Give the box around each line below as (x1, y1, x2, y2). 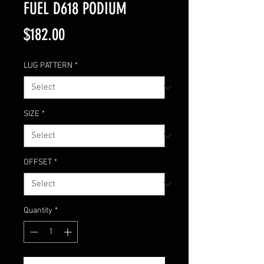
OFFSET (24, 157, 52, 167)
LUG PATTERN (24, 60, 72, 71)
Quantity (24, 205, 52, 216)
